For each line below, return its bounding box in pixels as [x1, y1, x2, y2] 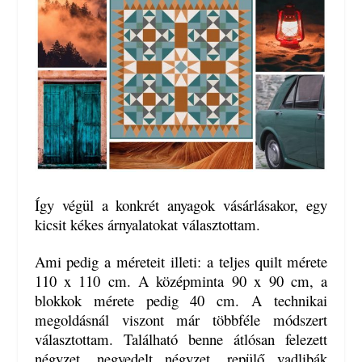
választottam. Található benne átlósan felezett [34, 329, 328, 350]
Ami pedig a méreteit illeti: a [34, 251, 213, 272]
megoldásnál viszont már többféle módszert [34, 309, 328, 330]
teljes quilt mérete [213, 251, 328, 272]
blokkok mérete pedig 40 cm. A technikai [34, 290, 328, 311]
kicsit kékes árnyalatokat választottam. [34, 213, 260, 234]
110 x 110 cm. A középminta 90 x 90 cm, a [34, 271, 328, 292]
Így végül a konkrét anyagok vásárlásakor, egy [34, 194, 328, 215]
